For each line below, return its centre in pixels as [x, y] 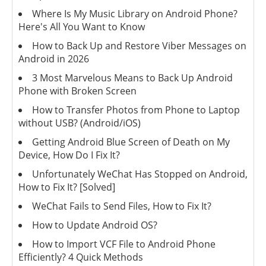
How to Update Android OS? [95, 225]
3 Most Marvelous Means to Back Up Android [132, 78]
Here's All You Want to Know [82, 27]
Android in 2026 [54, 59]
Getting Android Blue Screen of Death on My [131, 142]
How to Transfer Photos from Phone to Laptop [136, 110]
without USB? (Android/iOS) [80, 123]
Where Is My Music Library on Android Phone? [135, 14]
